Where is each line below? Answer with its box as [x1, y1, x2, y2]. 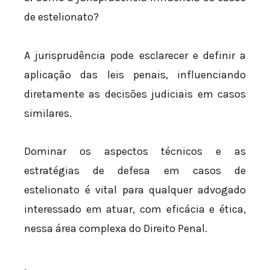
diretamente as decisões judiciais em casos [24, 87, 246, 101]
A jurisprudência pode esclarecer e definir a [24, 48, 246, 62]
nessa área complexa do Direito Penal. [24, 222, 207, 236]
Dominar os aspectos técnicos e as [24, 145, 246, 159]
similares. [24, 106, 72, 120]
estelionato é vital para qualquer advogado [24, 183, 246, 197]
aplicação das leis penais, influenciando [24, 67, 246, 81]
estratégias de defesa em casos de [24, 164, 246, 178]
